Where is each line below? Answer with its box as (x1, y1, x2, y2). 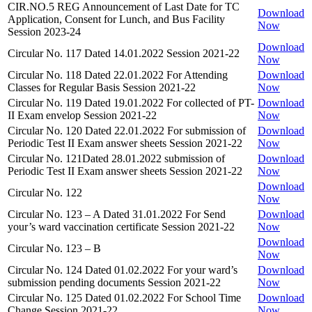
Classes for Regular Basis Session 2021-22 (8, 81, 196, 93)
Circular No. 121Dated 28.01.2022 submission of (8, 152, 225, 164)
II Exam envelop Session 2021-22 (8, 109, 157, 121)
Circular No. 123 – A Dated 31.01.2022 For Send (8, 208, 226, 220)
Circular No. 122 (8, 186, 82, 198)
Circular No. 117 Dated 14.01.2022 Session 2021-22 (8, 47, 240, 59)
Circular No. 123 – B (8, 242, 101, 254)
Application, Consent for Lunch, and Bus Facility (8, 13, 225, 25)
